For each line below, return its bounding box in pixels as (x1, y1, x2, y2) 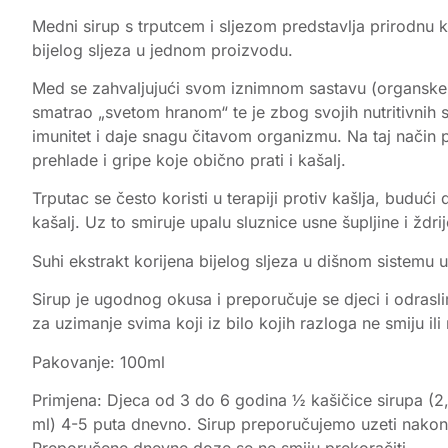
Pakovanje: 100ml (32, 351, 165, 372)
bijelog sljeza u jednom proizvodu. (32, 39, 293, 60)
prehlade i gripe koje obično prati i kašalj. (32, 149, 346, 170)
